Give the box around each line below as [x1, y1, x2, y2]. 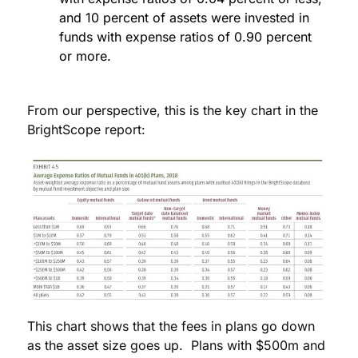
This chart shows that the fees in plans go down [27, 318, 315, 335]
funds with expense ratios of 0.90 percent [59, 29, 312, 46]
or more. [59, 48, 111, 65]
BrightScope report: [27, 121, 145, 138]
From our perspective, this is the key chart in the [27, 102, 318, 119]
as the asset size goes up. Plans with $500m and [27, 337, 325, 354]
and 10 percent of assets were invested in [59, 10, 309, 26]
